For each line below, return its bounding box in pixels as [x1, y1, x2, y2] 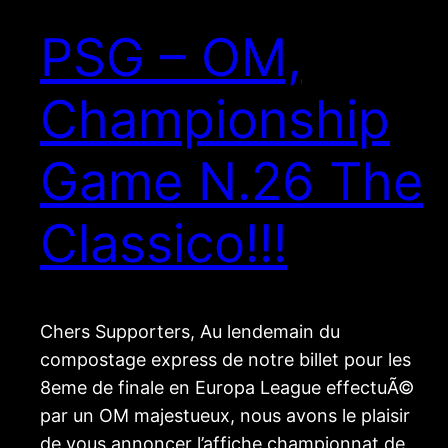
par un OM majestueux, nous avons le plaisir [40, 405, 410, 427]
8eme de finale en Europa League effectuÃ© [40, 377, 414, 399]
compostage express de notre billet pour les [40, 349, 411, 371]
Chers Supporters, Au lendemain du [40, 321, 340, 343]
